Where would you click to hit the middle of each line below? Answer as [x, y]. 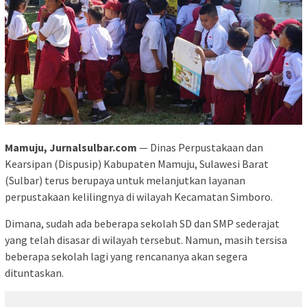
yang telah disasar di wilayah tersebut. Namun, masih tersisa [146, 240]
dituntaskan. [34, 272]
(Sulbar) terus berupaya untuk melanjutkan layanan [125, 180]
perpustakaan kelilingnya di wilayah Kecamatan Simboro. [139, 196]
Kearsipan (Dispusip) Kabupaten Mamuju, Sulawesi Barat [137, 163]
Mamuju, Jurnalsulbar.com [71, 147]
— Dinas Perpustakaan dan [200, 147]
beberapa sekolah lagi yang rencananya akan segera [126, 256]
